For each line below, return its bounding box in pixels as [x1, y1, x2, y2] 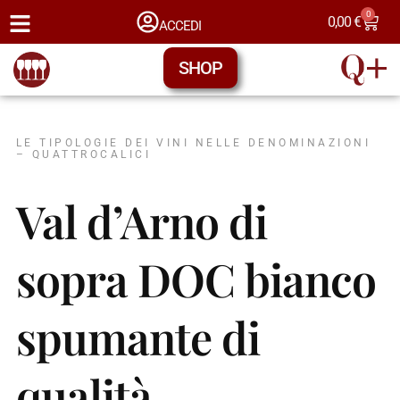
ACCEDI [159, 17, 201, 34]
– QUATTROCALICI [15, 148, 152, 162]
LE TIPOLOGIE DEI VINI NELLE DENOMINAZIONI [15, 137, 371, 150]
